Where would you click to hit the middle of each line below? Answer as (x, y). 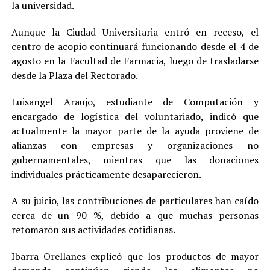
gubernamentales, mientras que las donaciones (135, 159)
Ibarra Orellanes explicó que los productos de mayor (135, 256)
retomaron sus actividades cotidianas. (93, 229)
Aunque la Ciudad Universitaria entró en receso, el (135, 32)
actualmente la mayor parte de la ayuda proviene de (135, 130)
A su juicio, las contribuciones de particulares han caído (135, 200)
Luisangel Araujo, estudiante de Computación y (135, 102)
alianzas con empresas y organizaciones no (135, 145)
